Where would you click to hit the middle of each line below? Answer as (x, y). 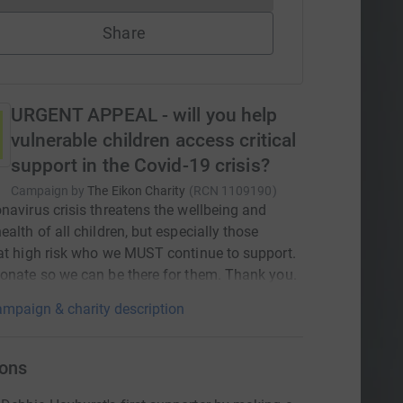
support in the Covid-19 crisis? (140, 166)
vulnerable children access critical (153, 140)
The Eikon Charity (137, 191)
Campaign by (48, 191)
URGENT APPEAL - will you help (144, 115)
